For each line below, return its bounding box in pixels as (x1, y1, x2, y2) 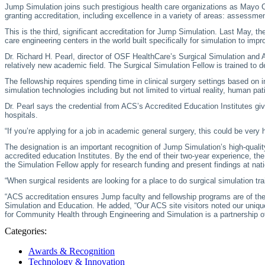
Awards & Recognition (28, 246, 115, 257)
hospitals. (5, 111, 38, 120)
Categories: (5, 226, 47, 237)
